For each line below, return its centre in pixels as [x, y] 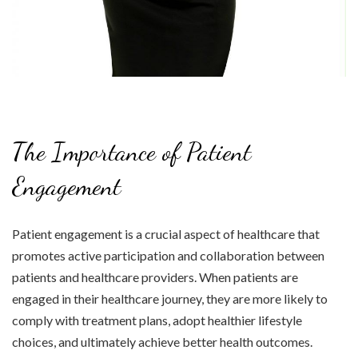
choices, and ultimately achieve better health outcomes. [162, 342]
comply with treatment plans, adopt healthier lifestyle [157, 320]
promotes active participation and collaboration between [168, 256]
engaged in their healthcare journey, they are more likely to [170, 299]
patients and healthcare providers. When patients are [155, 277]
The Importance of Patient [131, 152]
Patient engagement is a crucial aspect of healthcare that [166, 234]
